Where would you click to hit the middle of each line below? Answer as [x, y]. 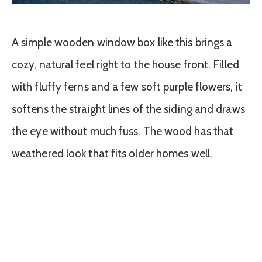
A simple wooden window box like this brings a [122, 43]
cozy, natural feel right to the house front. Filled [125, 65]
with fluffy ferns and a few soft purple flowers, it [127, 87]
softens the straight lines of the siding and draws [128, 109]
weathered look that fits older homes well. [112, 154]
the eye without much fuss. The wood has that [123, 132]
